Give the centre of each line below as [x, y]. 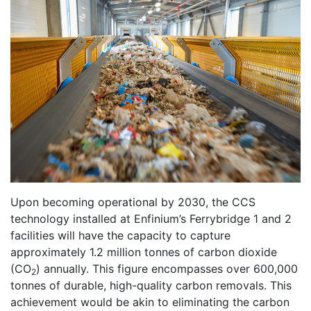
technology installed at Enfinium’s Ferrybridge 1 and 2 [151, 218]
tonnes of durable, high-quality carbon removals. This [151, 285]
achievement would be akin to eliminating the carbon [150, 302]
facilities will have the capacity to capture [120, 235]
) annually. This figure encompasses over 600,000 [167, 268]
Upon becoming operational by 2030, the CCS [133, 202]
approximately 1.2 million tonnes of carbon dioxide [144, 252]
